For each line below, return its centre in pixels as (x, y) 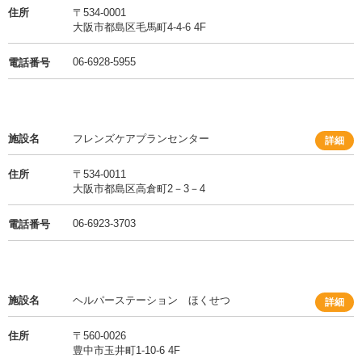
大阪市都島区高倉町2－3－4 (139, 189)
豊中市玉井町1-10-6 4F (126, 351)
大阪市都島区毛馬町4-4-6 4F (139, 27)
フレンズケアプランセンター (141, 139)
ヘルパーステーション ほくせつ (152, 301)
